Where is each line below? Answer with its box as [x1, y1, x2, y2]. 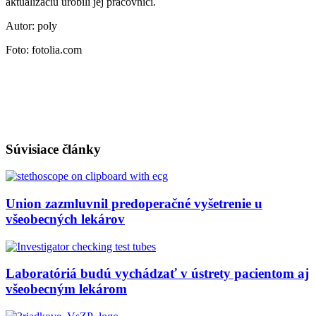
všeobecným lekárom [6, 281, 127, 297]
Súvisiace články [6, 141, 101, 157]
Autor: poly [6, 19, 57, 32]
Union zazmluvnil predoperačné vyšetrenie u [6, 195, 262, 211]
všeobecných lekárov [6, 211, 125, 226]
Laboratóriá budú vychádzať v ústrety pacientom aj [6, 266, 309, 281]
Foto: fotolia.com [6, 43, 82, 56]
